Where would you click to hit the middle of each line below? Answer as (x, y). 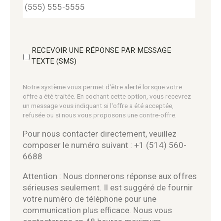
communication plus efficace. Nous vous (97, 210)
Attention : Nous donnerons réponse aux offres (110, 176)
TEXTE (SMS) (54, 61)
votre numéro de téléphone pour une (89, 199)
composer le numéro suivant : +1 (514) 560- (104, 145)
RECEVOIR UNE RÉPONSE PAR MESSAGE (101, 50)
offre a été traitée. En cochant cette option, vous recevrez (107, 96)
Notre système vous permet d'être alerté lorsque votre (102, 87)
